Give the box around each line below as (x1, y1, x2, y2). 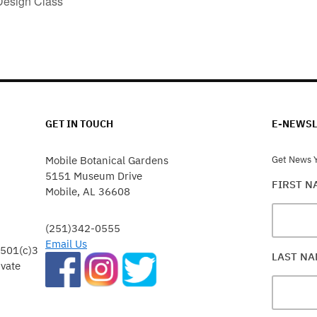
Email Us (45, 236, 87, 250)
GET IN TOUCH (45, 117, 113, 130)
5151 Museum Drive (45, 168, 142, 183)
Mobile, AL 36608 (45, 184, 130, 198)
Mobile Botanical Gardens (45, 153, 168, 167)
